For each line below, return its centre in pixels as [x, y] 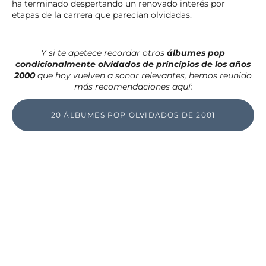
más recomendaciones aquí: [133, 86]
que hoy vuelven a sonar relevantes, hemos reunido [143, 75]
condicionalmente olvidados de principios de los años [133, 64]
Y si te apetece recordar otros [104, 53]
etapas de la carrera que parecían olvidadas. [102, 15]
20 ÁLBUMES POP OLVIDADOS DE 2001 [133, 115]
